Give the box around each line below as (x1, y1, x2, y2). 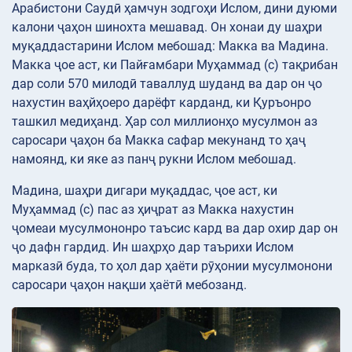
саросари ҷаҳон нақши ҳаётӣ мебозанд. (12, 277, 247, 292)
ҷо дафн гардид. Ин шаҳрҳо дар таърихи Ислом (12, 239, 294, 255)
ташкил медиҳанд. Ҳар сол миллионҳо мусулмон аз (12, 113, 317, 129)
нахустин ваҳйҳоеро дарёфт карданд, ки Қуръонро (12, 94, 311, 110)
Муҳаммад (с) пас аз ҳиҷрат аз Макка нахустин (12, 201, 294, 217)
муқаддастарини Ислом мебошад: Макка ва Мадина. (12, 38, 328, 53)
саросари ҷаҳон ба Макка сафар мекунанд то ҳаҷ (12, 132, 306, 148)
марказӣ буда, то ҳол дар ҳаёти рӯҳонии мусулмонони (12, 258, 332, 273)
